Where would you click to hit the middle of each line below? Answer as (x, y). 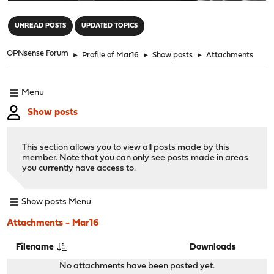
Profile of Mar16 (111, 55)
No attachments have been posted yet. (137, 266)
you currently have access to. (79, 168)
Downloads (213, 247)
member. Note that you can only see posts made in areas (135, 158)
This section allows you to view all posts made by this (126, 147)
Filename (36, 247)
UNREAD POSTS (41, 26)
